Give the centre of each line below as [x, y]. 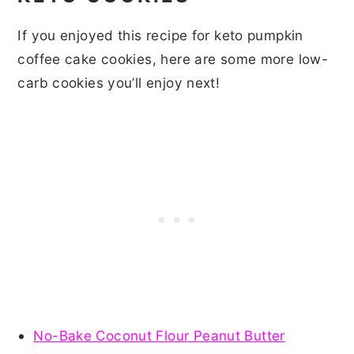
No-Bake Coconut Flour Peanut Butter [159, 335]
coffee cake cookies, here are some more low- [173, 58]
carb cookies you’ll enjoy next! [121, 82]
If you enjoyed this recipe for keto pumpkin [160, 35]
